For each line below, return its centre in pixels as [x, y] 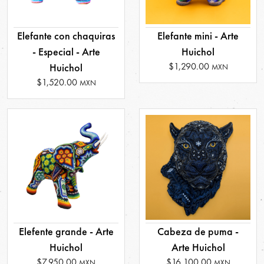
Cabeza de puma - [198, 231]
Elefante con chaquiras [66, 36]
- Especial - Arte [66, 52]
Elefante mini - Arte [198, 36]
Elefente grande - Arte [66, 231]
